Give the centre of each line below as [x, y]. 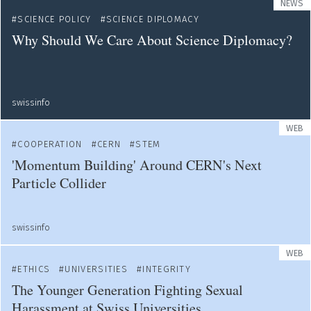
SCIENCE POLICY [54, 19]
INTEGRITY [167, 269]
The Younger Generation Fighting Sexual [127, 290]
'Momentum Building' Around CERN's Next [137, 165]
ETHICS [34, 269]
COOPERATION [50, 144]
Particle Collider [59, 183]
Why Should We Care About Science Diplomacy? [152, 40]
